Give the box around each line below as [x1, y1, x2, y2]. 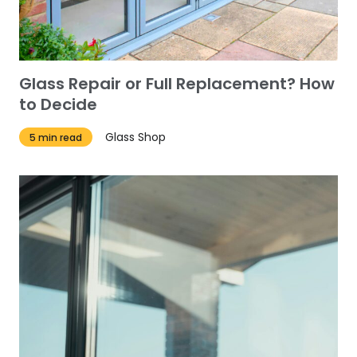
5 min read [29, 130, 83, 144]
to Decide [19, 92, 97, 116]
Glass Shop [105, 128, 167, 145]
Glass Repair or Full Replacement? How [19, 72, 335, 95]
